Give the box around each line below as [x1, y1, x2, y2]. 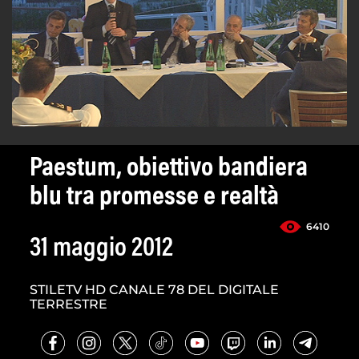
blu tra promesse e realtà [30, 184, 279, 212]
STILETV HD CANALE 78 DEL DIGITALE [30, 282, 279, 298]
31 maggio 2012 [30, 236, 173, 264]
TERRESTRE [30, 296, 107, 313]
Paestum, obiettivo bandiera [30, 155, 308, 184]
